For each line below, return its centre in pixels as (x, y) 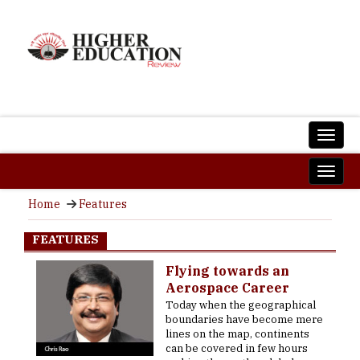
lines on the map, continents (238, 334)
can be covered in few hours (237, 348)
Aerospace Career (228, 288)
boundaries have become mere (245, 319)
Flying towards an (228, 271)
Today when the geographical (241, 305)
